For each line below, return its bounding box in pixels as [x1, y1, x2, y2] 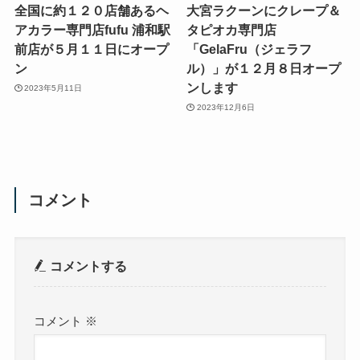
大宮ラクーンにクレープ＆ [186, 3, 342, 18]
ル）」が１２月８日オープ [186, 61, 342, 76]
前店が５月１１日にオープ [14, 42, 169, 57]
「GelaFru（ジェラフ [186, 42, 313, 57]
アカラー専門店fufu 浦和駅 [14, 22, 170, 38]
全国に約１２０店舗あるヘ [14, 3, 169, 18]
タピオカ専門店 [186, 22, 277, 38]
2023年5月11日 [24, 83, 83, 92]
